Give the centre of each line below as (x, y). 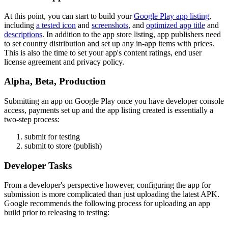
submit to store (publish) (63, 146)
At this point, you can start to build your (69, 16)
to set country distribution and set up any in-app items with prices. (109, 43)
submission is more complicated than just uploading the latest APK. (112, 194)
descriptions (23, 34)
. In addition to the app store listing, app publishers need (132, 34)
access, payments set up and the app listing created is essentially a (109, 110)
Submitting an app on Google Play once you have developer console (114, 101)
